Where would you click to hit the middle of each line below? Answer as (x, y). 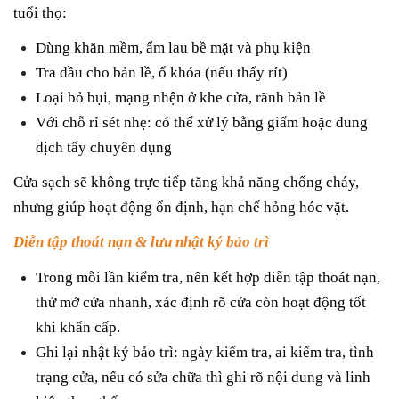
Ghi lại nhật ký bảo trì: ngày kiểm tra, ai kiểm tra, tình (205, 352)
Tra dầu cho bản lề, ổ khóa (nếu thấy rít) (162, 72)
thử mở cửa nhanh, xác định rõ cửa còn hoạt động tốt (201, 302)
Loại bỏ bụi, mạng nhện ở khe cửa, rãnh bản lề (181, 97)
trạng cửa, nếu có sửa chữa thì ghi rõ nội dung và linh (203, 377)
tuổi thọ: (40, 12)
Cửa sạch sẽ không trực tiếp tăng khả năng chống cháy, (186, 183)
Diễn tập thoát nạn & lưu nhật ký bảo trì (141, 242)
